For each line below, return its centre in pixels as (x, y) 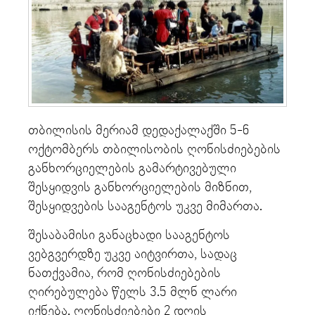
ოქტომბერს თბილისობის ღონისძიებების (154, 150)
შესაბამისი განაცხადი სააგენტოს (129, 236)
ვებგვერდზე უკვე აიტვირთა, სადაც (133, 255)
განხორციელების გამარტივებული (132, 169)
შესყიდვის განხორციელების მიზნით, (140, 188)
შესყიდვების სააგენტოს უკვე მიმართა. (145, 207)
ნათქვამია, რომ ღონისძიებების (124, 274)
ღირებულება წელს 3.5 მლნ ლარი (133, 292)
